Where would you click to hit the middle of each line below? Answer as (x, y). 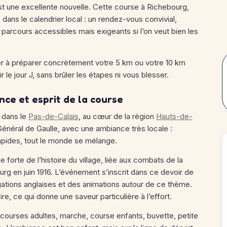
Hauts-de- (174, 116)
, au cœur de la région (117, 116)
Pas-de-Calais (53, 116)
